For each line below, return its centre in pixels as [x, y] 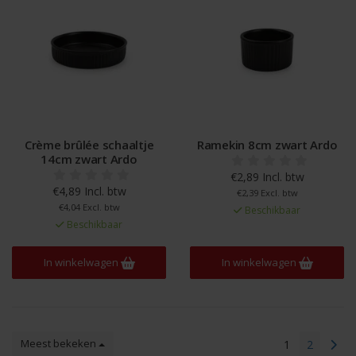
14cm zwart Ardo [89, 159]
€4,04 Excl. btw [89, 207]
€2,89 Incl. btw [267, 177]
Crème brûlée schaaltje [89, 145]
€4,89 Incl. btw [89, 191]
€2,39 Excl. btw [267, 193]
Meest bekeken [60, 343]
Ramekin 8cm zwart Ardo [267, 145]
